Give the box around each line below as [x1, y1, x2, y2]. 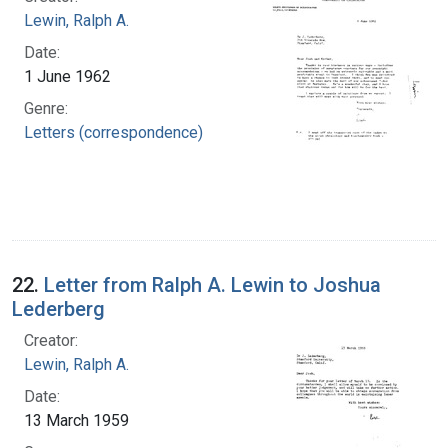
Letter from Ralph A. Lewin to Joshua [44, 272, 381, 297]
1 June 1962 [24, 66, 111, 86]
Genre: [24, 98, 68, 118]
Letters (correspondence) [24, 122, 203, 142]
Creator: [24, 330, 78, 350]
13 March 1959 [24, 410, 129, 430]
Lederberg [12, 296, 105, 321]
